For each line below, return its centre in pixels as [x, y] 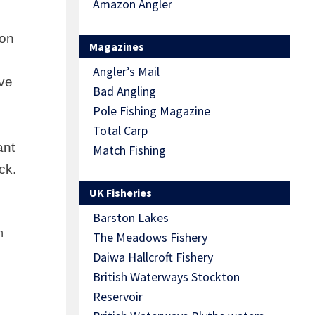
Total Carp [120, 131]
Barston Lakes [131, 218]
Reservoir [118, 297]
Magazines [117, 47]
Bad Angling [124, 91]
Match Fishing [129, 150]
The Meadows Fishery [150, 238]
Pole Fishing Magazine [152, 111]
